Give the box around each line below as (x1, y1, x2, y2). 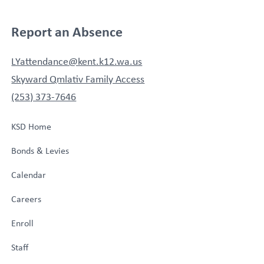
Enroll (11, 217, 34, 230)
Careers (11, 193, 42, 206)
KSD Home (11, 120, 52, 133)
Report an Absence (11, 22, 123, 41)
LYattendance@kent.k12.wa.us (11, 54, 143, 69)
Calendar (11, 169, 47, 181)
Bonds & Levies (11, 144, 70, 157)
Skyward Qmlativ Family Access (11, 72, 145, 87)
